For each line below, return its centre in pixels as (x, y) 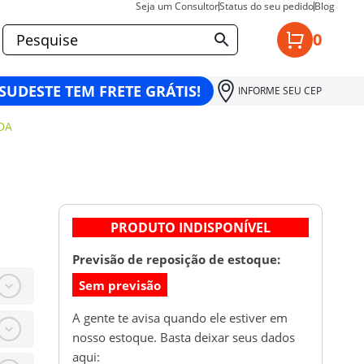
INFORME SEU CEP (280, 91)
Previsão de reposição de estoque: (176, 260)
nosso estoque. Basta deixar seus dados (184, 337)
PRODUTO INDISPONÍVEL (191, 228)
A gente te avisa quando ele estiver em (180, 317)
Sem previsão (120, 285)
